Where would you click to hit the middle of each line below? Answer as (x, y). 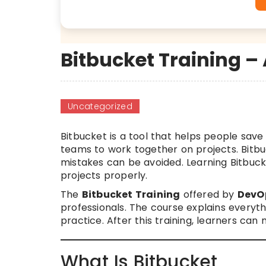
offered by (209, 194)
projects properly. (104, 175)
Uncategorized (100, 106)
